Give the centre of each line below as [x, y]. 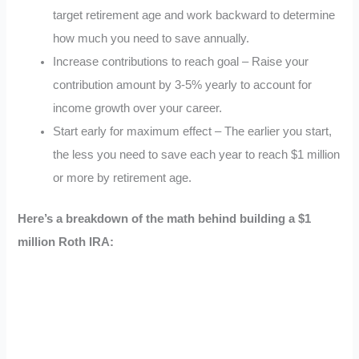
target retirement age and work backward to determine [194, 15]
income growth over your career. [138, 108]
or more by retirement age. [123, 177]
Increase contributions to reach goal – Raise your [181, 61]
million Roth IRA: [66, 242]
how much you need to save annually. [151, 38]
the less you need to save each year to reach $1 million [197, 154]
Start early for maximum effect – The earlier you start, [193, 131]
